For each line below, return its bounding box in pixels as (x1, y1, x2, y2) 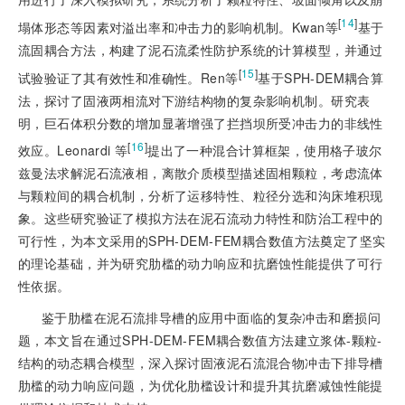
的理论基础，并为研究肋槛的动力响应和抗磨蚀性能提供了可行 (18, 254, 383, 273)
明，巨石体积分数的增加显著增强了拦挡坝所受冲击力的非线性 (18, 113, 383, 132)
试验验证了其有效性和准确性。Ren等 (18, 68, 239, 87)
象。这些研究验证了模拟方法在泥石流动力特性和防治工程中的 (18, 209, 383, 228)
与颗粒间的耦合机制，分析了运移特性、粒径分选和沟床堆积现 (18, 186, 383, 205)
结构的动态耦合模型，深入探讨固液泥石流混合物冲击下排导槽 (18, 353, 383, 372)
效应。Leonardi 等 (18, 141, 128, 160)
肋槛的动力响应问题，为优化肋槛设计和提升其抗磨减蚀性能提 (18, 376, 383, 395)
